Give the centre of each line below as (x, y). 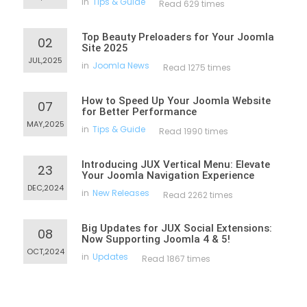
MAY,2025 (45, 124)
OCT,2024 (45, 251)
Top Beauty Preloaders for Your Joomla (178, 37)
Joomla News (121, 65)
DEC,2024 (45, 188)
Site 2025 (105, 48)
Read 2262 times (198, 195)
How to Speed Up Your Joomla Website (176, 101)
